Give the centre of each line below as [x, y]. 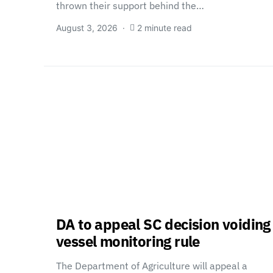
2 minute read [165, 28]
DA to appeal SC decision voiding [163, 224]
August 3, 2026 [87, 28]
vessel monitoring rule [128, 241]
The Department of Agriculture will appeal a [152, 266]
